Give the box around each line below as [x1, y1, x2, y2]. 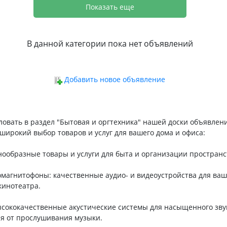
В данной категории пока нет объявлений [26, 38, 193, 50]
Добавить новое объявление [64, 74, 166, 85]
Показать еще [85, 2, 134, 12]
